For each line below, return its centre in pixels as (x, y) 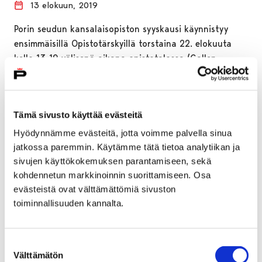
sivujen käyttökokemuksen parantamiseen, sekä (112, 161)
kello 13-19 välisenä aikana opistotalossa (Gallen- (117, 58)
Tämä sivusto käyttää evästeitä (78, 115)
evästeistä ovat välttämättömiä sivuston (95, 189)
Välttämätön (39, 255)
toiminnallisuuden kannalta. (69, 203)
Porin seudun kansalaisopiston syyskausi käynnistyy (121, 29)
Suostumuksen (34, 243)
